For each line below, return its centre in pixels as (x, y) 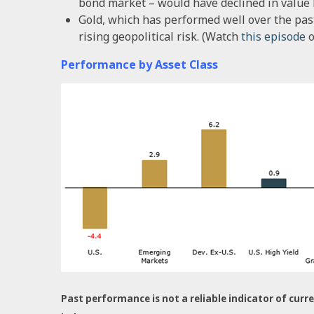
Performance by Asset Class (139, 64)
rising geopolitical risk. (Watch (158, 36)
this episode (273, 36)
